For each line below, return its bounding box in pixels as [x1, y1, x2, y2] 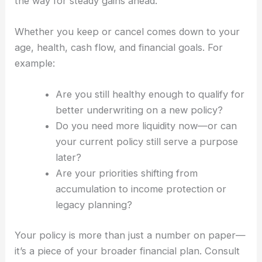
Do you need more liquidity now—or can [55, 120, 237, 132]
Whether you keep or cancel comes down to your [15, 26, 240, 38]
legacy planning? [55, 199, 132, 211]
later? [55, 151, 81, 164]
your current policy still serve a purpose [55, 136, 238, 148]
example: [15, 57, 56, 70]
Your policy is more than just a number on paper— [15, 229, 246, 242]
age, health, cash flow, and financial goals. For [15, 42, 223, 54]
